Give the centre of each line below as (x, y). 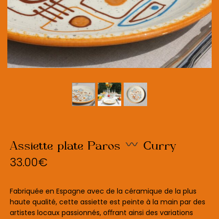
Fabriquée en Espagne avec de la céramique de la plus (103, 191)
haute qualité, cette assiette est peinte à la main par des (108, 202)
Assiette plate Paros (67, 146)
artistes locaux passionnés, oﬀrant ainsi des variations (101, 212)
